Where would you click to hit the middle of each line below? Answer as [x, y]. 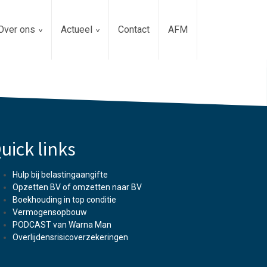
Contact [134, 30]
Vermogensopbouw [50, 212]
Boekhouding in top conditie [64, 200]
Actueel [77, 30]
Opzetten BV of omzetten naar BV [77, 187]
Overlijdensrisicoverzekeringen [70, 237]
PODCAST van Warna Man [62, 225]
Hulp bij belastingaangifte [60, 175]
